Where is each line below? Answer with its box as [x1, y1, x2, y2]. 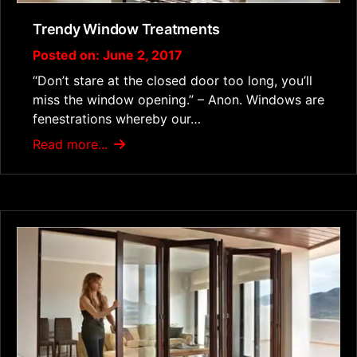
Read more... [33, 136, 112, 153]
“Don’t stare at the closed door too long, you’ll [33, 73, 312, 89]
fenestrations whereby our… [33, 111, 201, 127]
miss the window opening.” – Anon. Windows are [33, 92, 324, 108]
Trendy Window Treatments [33, 21, 221, 38]
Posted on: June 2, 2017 [33, 47, 182, 64]
